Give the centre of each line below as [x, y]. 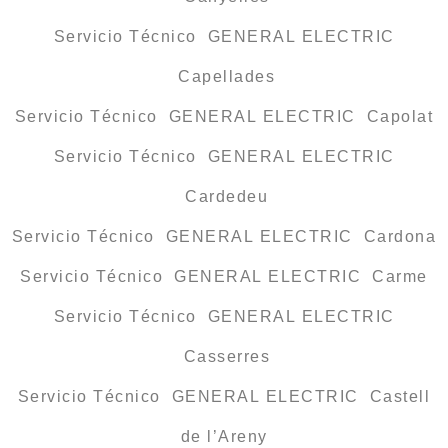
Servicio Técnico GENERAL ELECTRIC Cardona [224, 237]
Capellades [224, 77]
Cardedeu [224, 197]
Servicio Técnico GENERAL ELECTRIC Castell [224, 397]
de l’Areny [224, 437]
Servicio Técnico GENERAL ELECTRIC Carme [224, 277]
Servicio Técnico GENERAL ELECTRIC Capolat [224, 117]
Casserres [224, 357]
